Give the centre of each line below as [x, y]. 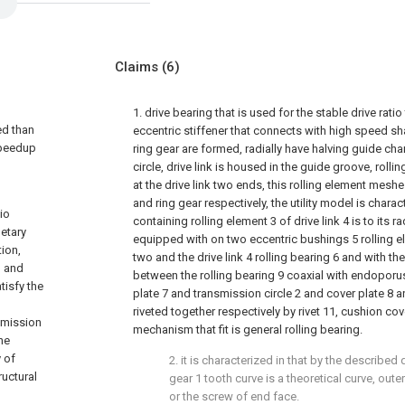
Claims [138, 67]
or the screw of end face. [234, 396]
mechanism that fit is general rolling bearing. [248, 330]
